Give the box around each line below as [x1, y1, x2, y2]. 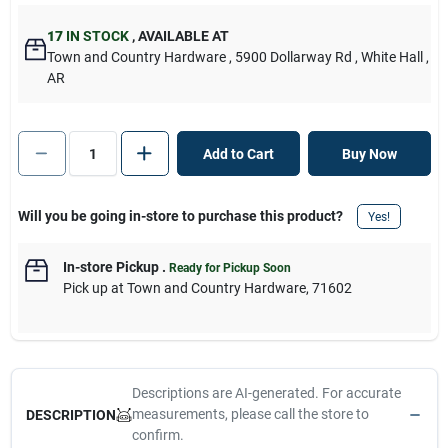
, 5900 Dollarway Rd [229, 49, 353, 65]
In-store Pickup [62, 259, 159, 275]
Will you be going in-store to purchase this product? [17, 208, 343, 224]
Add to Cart [202, 145, 274, 162]
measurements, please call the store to [131, 406, 369, 422]
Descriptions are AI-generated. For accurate [131, 385, 401, 401]
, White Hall [355, 49, 424, 65]
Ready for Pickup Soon [168, 261, 291, 275]
